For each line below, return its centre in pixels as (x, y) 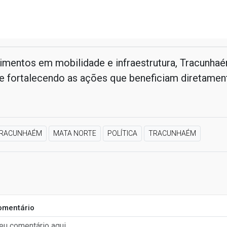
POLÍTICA (122, 133)
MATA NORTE (74, 133)
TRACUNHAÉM (172, 133)
